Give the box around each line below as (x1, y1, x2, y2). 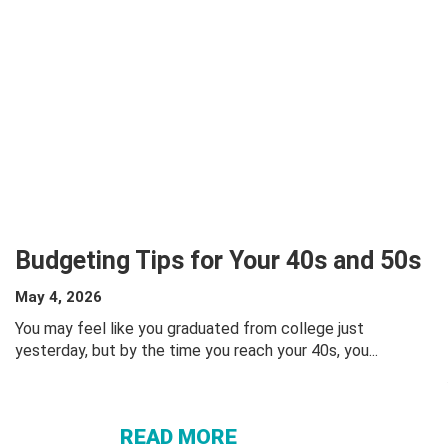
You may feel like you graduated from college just (15, 319, 364, 338)
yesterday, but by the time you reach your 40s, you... (15, 341, 378, 360)
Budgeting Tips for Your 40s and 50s (15, 246, 421, 275)
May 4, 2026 (15, 288, 102, 306)
